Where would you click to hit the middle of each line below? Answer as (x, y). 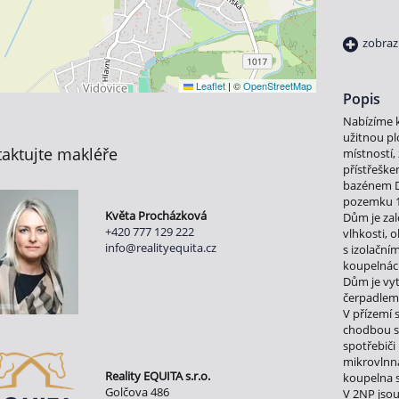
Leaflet (210, 86)
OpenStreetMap (278, 86)
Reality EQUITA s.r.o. (157, 376)
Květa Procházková (155, 216)
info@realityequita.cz (160, 248)
